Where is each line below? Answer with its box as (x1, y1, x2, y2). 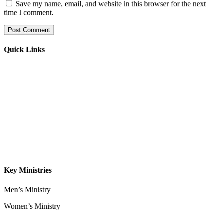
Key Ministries (4, 166, 52, 175)
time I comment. (4, 8, 54, 17)
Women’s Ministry (4, 201, 60, 210)
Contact (4, 147, 28, 156)
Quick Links (4, 45, 45, 54)
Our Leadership (4, 97, 52, 106)
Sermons (4, 114, 31, 123)
